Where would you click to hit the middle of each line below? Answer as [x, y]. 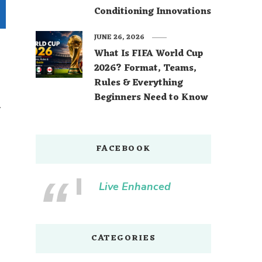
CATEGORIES [123, 239]
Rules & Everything [139, 83]
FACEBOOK [123, 149]
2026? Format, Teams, [145, 69]
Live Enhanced [135, 187]
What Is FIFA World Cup [149, 54]
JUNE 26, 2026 [119, 38]
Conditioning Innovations [153, 12]
